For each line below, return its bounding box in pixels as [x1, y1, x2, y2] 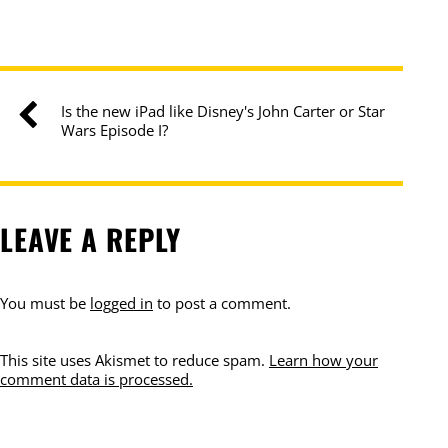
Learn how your [269, 350, 378, 371]
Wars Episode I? [60, 120, 168, 140]
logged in [90, 293, 153, 314]
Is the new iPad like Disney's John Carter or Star [60, 101, 385, 121]
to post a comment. [153, 293, 291, 314]
